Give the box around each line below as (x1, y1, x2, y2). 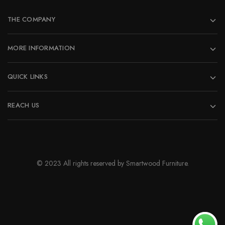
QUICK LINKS (8, 72, 48, 82)
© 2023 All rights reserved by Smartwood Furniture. (36, 158, 189, 169)
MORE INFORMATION (8, 43, 75, 53)
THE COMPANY (8, 15, 55, 25)
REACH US (8, 100, 40, 110)
